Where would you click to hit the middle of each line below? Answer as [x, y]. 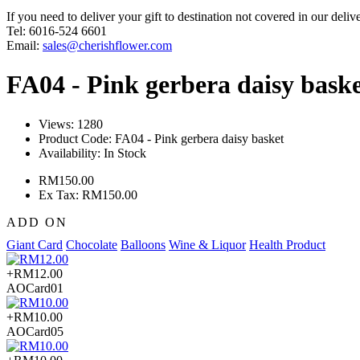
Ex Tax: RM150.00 [88, 194]
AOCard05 [35, 331]
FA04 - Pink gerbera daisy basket [199, 138]
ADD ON [37, 222]
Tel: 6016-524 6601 [57, 31]
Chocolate [92, 244]
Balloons [143, 244]
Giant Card [35, 244]
